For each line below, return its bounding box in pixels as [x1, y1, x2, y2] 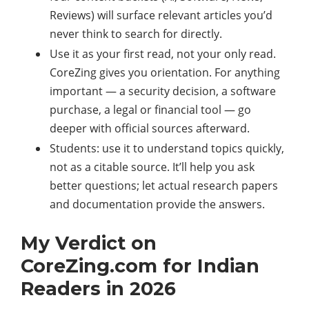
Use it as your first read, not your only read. [50, 46, 276, 62]
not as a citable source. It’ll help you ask [50, 159, 255, 175]
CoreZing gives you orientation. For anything [50, 65, 280, 81]
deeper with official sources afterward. [50, 121, 250, 137]
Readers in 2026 [21, 277, 176, 301]
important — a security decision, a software [50, 83, 276, 99]
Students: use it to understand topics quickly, [50, 141, 284, 157]
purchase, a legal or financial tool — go [50, 102, 251, 118]
